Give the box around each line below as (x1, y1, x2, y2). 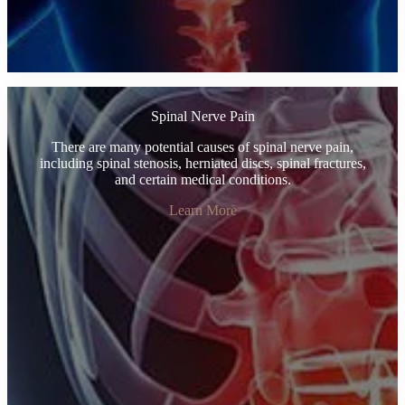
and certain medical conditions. (114, 171, 291, 187)
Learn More (168, 202, 237, 218)
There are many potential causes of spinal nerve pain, (52, 138, 353, 155)
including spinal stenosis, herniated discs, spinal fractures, (39, 155, 366, 171)
